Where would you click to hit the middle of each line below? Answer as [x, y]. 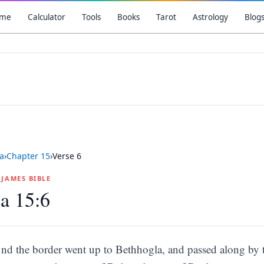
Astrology [210, 17]
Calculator [46, 17]
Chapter [24, 156]
